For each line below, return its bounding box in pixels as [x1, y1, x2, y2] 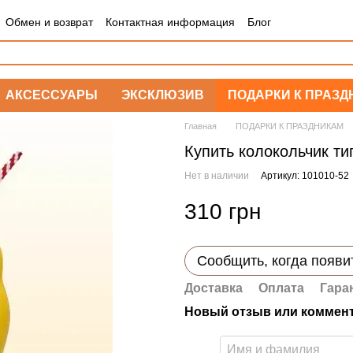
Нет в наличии [184, 170, 249, 181]
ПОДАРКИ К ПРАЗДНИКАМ [236, 121, 344, 131]
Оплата [258, 281, 304, 295]
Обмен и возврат [6, 15, 94, 28]
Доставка [184, 281, 243, 295]
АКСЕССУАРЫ [5, 88, 98, 102]
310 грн [184, 199, 261, 224]
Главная [184, 121, 217, 131]
